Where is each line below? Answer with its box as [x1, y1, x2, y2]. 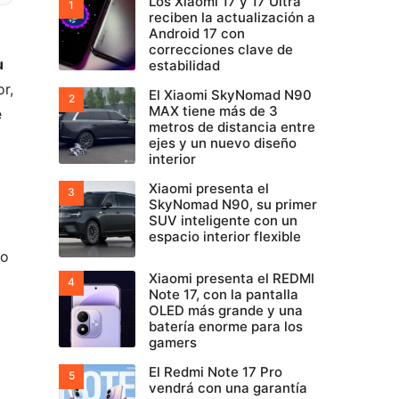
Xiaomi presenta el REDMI [149, 270, 314, 287]
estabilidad [149, 57, 220, 74]
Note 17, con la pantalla [149, 286, 298, 303]
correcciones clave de [149, 41, 293, 58]
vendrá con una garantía [149, 379, 307, 396]
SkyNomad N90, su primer [149, 196, 317, 213]
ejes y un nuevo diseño [149, 134, 297, 151]
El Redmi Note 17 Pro [149, 363, 282, 380]
